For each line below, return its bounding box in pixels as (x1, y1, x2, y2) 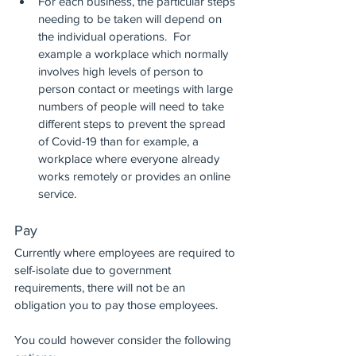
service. (38, 187, 76, 200)
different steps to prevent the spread (38, 117, 229, 130)
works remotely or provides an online (38, 169, 234, 183)
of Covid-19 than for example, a (38, 134, 202, 148)
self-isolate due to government (14, 263, 174, 277)
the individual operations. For (38, 29, 194, 43)
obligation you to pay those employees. (14, 298, 221, 311)
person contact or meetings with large (38, 82, 236, 95)
